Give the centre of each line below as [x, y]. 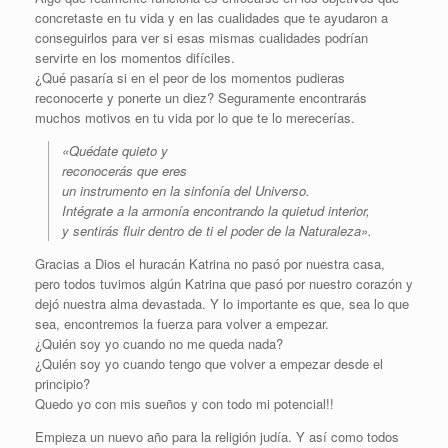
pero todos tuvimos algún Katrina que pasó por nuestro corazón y [224, 284]
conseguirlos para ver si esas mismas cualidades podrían [201, 38]
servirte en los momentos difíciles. [135, 58]
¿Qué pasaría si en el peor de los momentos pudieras [190, 78]
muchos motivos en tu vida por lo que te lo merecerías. [195, 118]
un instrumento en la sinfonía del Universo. [186, 191]
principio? [62, 384]
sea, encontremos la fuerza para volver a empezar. [182, 324]
